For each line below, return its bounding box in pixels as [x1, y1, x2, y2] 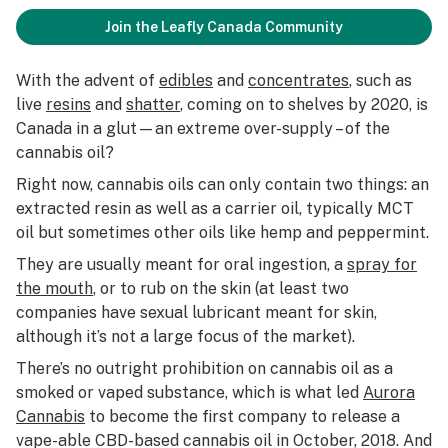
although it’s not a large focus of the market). [16, 327, 355, 346]
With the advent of [16, 71, 159, 90]
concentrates [248, 71, 349, 90]
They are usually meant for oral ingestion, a [16, 255, 347, 274]
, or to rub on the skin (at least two [93, 279, 349, 298]
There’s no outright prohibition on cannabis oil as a [16, 359, 393, 378]
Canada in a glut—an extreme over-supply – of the [16, 119, 390, 138]
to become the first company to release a [85, 407, 400, 426]
